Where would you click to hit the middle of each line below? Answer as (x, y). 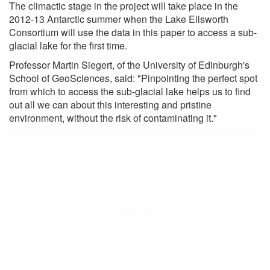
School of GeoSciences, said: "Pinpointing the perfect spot (133, 78)
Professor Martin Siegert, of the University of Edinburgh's (129, 64)
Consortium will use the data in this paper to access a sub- (133, 32)
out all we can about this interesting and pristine (110, 104)
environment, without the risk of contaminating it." (113, 118)
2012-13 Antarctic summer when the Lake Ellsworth (119, 19)
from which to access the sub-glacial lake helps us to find (130, 91)
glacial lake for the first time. (68, 45)
